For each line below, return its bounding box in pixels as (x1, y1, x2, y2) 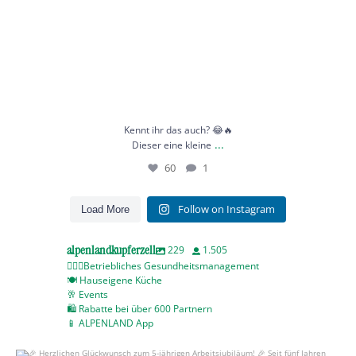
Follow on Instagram (178, 202, 275, 216)
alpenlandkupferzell (67, 242, 156, 258)
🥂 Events (67, 288, 108, 301)
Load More (81, 203, 130, 215)
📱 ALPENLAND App (67, 316, 153, 330)
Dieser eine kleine (132, 138, 211, 152)
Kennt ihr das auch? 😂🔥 (123, 123, 233, 137)
